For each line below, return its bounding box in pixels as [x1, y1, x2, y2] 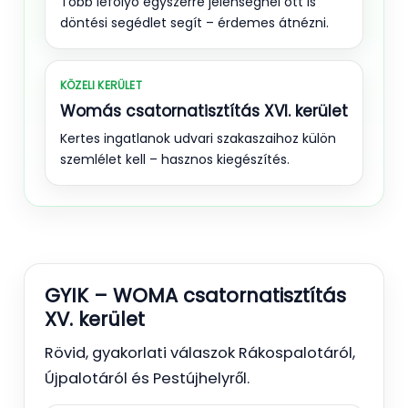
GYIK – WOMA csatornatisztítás [45, 281, 346, 309]
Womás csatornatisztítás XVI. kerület [60, 99, 348, 122]
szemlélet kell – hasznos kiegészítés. [60, 149, 290, 168]
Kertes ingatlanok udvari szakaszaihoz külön [60, 128, 336, 148]
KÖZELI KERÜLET [60, 76, 142, 93]
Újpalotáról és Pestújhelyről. [45, 367, 250, 389]
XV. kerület [45, 305, 145, 332]
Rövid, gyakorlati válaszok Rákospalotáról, [45, 342, 355, 363]
